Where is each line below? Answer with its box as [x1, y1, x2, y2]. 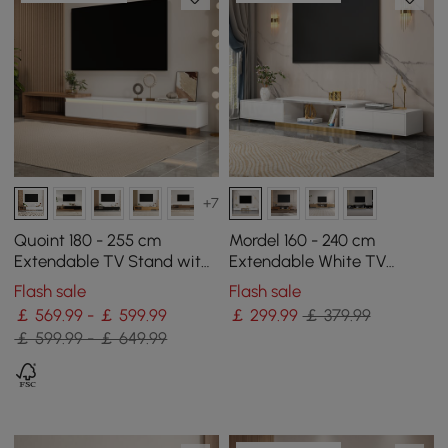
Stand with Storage [228, 271, 374, 292]
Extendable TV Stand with [14, 250, 211, 271]
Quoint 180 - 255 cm [14, 229, 162, 250]
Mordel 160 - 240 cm [228, 229, 375, 250]
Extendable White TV [228, 250, 386, 271]
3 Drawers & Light [14, 271, 145, 292]
